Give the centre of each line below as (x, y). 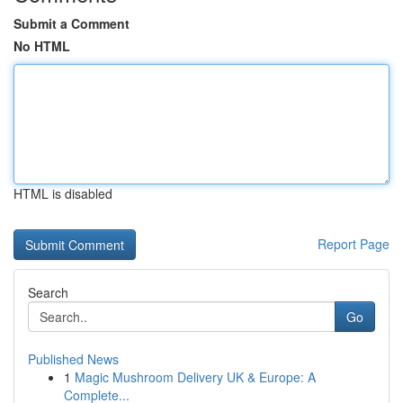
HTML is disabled (63, 193)
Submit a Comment (72, 23)
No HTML (42, 46)
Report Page (354, 244)
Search (48, 292)
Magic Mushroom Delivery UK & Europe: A (195, 377)
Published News (73, 359)
